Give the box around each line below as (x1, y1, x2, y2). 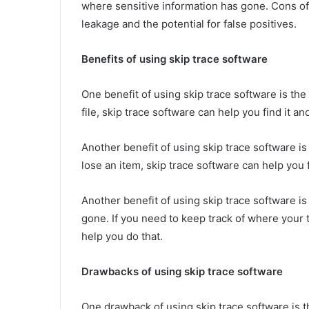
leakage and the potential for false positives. (81, 17, 297, 30)
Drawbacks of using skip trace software (81, 264, 283, 278)
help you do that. (81, 229, 163, 243)
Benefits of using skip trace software (81, 52, 268, 66)
